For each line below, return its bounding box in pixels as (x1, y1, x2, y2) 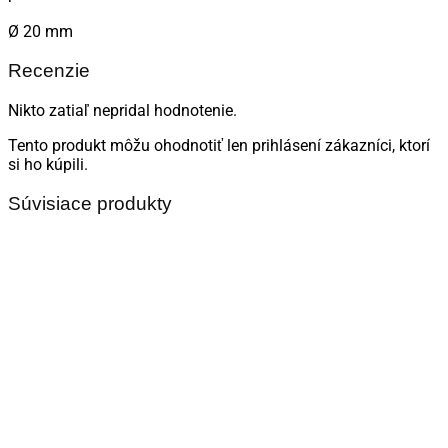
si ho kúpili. (8, 154, 88, 174)
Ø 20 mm (8, 22, 73, 42)
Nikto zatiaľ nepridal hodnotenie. (8, 100, 237, 120)
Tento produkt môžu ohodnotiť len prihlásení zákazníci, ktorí (8, 135, 430, 155)
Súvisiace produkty (8, 192, 172, 214)
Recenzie (8, 60, 90, 82)
